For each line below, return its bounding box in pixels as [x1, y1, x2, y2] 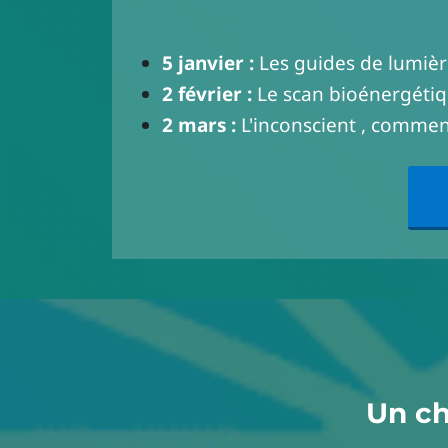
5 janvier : [162, 50, 259, 77]
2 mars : [162, 112, 236, 139]
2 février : [162, 81, 257, 108]
